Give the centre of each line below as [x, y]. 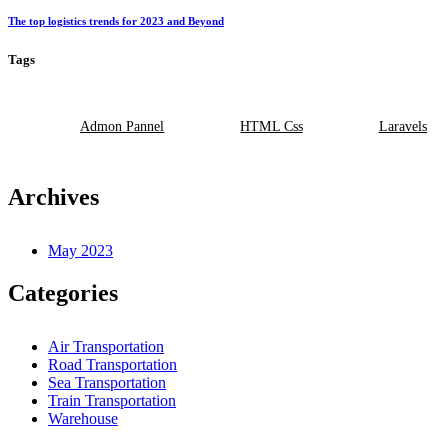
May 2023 [80, 250]
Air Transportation [106, 346]
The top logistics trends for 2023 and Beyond [116, 20]
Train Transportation [112, 400]
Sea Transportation [107, 382]
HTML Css [271, 126]
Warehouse [83, 418]
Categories [63, 292]
